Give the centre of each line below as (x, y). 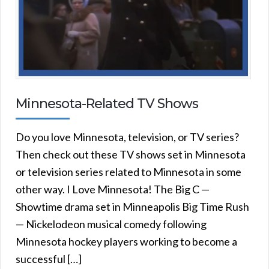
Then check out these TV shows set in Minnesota (131, 154)
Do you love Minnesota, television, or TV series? (127, 137)
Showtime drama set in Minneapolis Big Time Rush (132, 206)
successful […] (49, 258)
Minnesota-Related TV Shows (107, 103)
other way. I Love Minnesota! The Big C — (113, 189)
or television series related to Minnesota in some (128, 171)
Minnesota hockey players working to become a (126, 241)
